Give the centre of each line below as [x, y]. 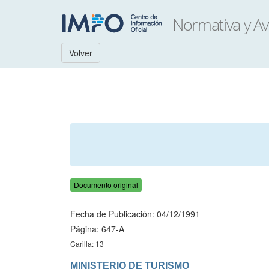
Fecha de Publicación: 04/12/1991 [135, 214]
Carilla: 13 [87, 243]
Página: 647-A [97, 229]
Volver [81, 53]
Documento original [106, 185]
